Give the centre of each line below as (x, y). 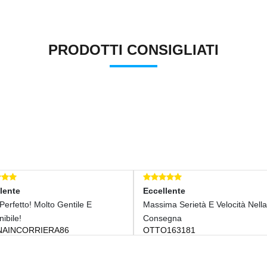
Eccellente (112, 190)
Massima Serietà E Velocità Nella (153, 204)
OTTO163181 (117, 230)
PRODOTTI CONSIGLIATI (133, 49)
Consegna (110, 218)
